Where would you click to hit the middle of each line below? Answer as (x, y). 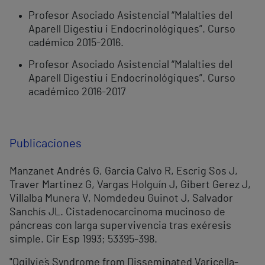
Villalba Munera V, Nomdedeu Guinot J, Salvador (121, 199)
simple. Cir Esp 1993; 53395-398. (83, 240)
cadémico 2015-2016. (76, 43)
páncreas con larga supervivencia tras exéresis (120, 226)
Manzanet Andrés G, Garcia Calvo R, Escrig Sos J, (124, 172)
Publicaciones (46, 144)
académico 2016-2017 (77, 93)
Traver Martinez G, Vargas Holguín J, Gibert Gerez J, (130, 185)
